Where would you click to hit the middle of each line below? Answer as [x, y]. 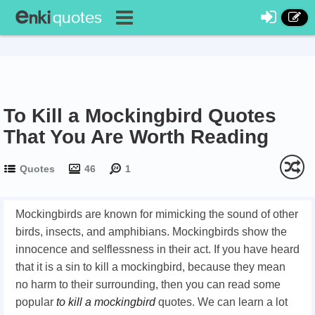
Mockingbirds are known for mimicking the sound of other [157, 214]
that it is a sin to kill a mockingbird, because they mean [150, 267]
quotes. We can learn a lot [221, 302]
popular [36, 302]
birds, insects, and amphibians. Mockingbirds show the [151, 232]
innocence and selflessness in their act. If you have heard [157, 249]
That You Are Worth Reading [136, 137]
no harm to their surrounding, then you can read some [148, 284]
